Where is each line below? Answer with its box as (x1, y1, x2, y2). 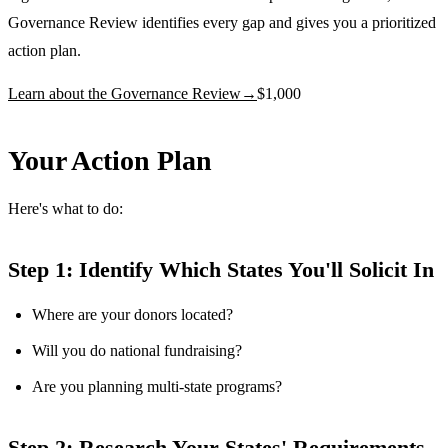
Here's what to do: (8, 199, 123, 217)
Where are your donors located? (32, 305, 233, 323)
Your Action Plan (8, 144, 212, 176)
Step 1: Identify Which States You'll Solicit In (8, 256, 434, 282)
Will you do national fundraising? (32, 341, 242, 359)
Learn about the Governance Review (8, 84, 241, 102)
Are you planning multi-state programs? (32, 377, 282, 395)
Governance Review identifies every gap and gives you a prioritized (8, 13, 436, 31)
